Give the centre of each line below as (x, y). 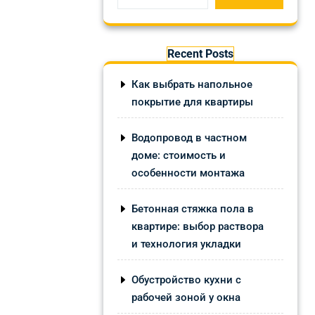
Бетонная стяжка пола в (193, 209)
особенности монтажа (188, 173)
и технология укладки (186, 244)
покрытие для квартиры (192, 102)
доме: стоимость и (179, 155)
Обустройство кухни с (186, 280)
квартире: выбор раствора (198, 226)
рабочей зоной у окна (186, 297)
